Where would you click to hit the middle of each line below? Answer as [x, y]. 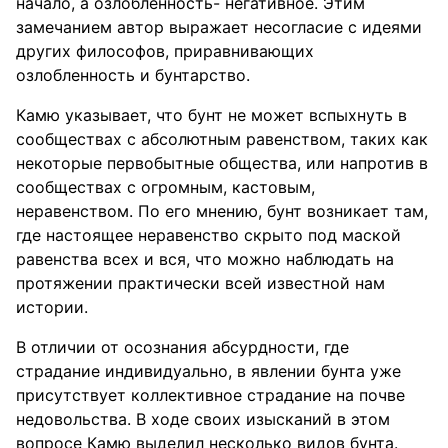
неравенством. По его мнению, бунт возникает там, [222, 211]
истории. [52, 307]
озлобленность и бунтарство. [133, 75]
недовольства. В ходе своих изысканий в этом [203, 419]
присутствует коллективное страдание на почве [210, 395]
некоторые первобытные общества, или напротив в [222, 163]
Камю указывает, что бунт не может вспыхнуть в [211, 115]
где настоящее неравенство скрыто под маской [208, 235]
